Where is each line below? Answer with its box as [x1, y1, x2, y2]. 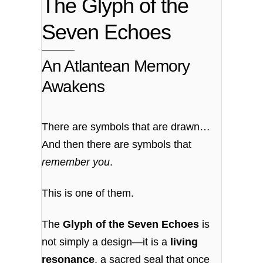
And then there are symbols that [42, 138, 192, 150]
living [170, 236, 198, 248]
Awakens [42, 77, 105, 96]
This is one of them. [42, 187, 134, 199]
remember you [42, 156, 110, 168]
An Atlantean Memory [42, 56, 190, 75]
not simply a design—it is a [42, 236, 171, 248]
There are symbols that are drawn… [42, 120, 211, 133]
